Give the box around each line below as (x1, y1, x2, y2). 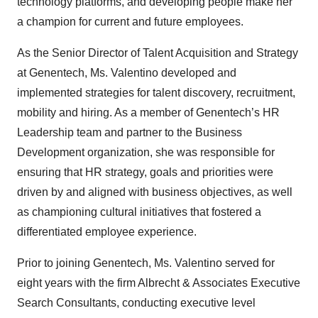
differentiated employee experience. (17, 226, 197, 238)
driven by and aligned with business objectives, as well (17, 186, 292, 198)
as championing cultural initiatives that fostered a (17, 206, 261, 218)
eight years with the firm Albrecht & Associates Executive (17, 277, 300, 289)
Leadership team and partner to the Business (17, 126, 242, 138)
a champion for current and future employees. (17, 16, 243, 28)
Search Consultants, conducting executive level (17, 297, 256, 309)
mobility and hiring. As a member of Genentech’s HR (17, 106, 280, 119)
